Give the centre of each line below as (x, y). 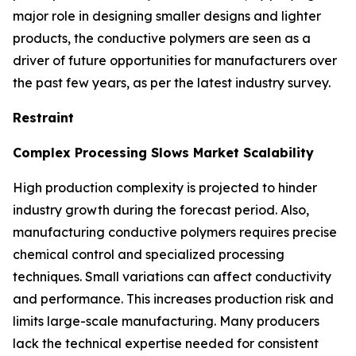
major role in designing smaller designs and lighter (167, 15)
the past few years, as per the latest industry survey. (172, 82)
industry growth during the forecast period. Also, (161, 209)
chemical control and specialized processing (149, 254)
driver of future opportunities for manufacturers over (175, 60)
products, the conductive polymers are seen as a (162, 38)
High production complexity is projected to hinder (165, 187)
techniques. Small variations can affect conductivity (172, 276)
